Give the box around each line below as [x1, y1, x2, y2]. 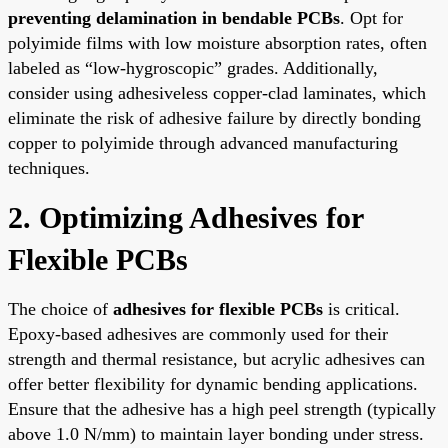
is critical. [323, 298, 400, 319]
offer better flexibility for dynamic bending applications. [8, 373, 418, 394]
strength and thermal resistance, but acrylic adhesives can [8, 348, 425, 369]
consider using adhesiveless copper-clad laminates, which [8, 82, 426, 103]
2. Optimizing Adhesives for [8, 200, 363, 234]
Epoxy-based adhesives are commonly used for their [8, 323, 388, 344]
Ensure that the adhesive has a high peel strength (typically [8, 398, 436, 419]
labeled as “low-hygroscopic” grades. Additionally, [8, 57, 378, 78]
